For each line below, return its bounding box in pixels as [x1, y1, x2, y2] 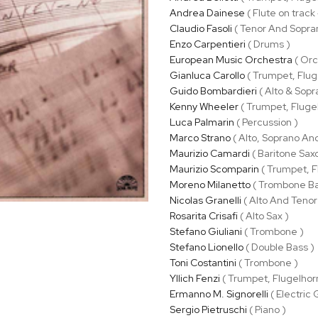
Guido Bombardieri [169, 84, 257, 97]
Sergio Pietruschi [169, 302, 247, 316]
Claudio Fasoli [169, 21, 232, 35]
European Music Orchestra [169, 53, 292, 66]
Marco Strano [169, 131, 231, 144]
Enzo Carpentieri [169, 37, 246, 50]
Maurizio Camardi [169, 146, 250, 160]
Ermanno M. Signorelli [169, 287, 268, 300]
